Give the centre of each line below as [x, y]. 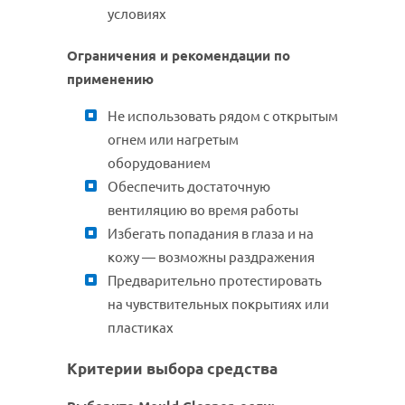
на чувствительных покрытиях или [218, 305]
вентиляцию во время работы [203, 211]
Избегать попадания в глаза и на [211, 234]
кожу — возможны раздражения [211, 258]
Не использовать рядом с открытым [223, 117]
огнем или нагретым [173, 140]
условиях [137, 14]
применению [110, 80]
